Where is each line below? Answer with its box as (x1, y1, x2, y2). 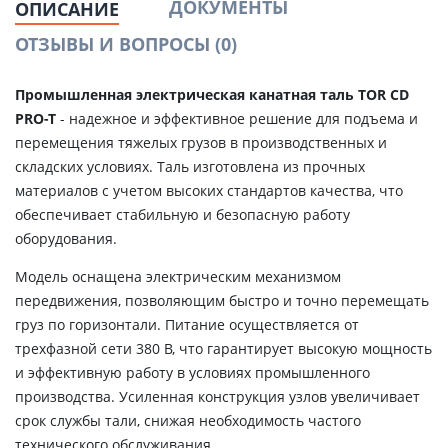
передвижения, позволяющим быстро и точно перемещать (15, 291, 429, 310)
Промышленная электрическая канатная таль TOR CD (15, 85, 409, 104)
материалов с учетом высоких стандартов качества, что (15, 181, 403, 200)
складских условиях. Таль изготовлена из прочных (15, 157, 365, 176)
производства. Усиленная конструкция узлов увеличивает (15, 387, 420, 406)
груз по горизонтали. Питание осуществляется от (15, 315, 359, 334)
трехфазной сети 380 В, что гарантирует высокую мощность (15, 339, 432, 358)
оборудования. (15, 229, 117, 248)
